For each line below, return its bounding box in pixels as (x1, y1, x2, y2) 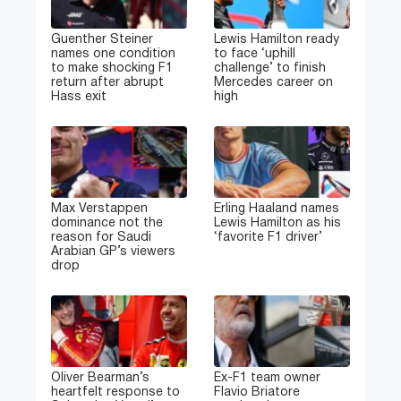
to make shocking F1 (51, 63, 173, 75)
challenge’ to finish (214, 63, 326, 75)
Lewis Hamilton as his (214, 218, 341, 230)
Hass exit (51, 91, 107, 104)
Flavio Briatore (214, 387, 300, 399)
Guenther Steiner (51, 34, 153, 47)
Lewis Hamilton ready (214, 34, 339, 47)
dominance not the (51, 218, 163, 230)
